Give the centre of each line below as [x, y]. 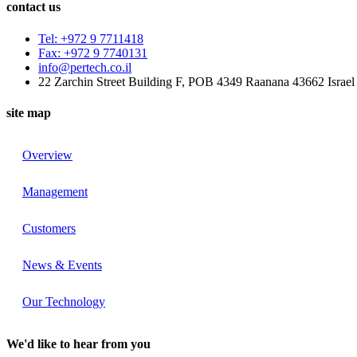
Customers [49, 229]
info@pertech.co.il [85, 67]
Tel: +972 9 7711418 [91, 38]
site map [29, 112]
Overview [47, 155]
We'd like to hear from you [78, 344]
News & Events [62, 265]
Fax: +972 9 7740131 [93, 53]
